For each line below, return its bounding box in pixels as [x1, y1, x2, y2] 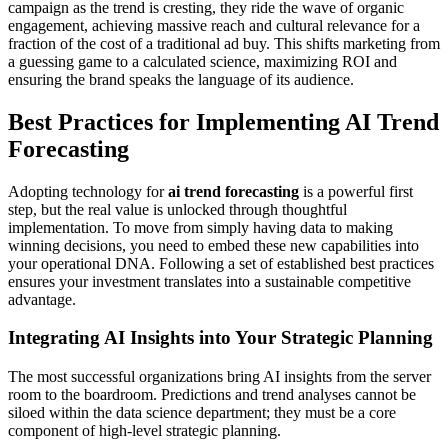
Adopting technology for [8, 182, 168, 200]
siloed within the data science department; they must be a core [8, 404, 396, 422]
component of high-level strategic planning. [8, 422, 281, 440]
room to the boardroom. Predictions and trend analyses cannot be [8, 386, 416, 404]
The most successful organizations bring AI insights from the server [8, 368, 431, 386]
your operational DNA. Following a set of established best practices [8, 254, 434, 272]
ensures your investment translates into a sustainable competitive [8, 272, 411, 290]
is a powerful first [299, 182, 413, 200]
